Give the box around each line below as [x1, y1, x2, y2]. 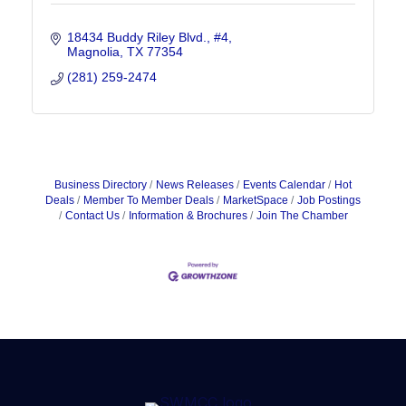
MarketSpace [223, 194, 288, 208]
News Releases [156, 179, 234, 192]
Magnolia [66, 44, 120, 60]
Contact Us [64, 209, 120, 223]
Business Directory [54, 179, 147, 192]
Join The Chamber [256, 209, 348, 223]
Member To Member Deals [83, 194, 214, 208]
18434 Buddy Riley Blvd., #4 [66, 30, 228, 45]
